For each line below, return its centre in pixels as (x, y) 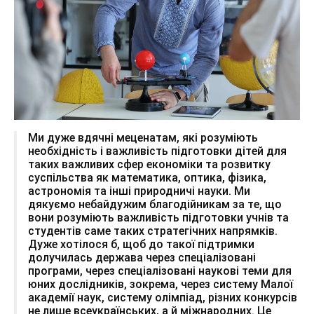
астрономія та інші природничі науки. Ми (139, 191)
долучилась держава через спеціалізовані (142, 257)
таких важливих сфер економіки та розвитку (149, 164)
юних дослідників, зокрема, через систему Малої (161, 284)
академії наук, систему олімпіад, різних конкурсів (163, 297)
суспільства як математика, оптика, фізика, (147, 177)
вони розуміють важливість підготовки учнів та (158, 217)
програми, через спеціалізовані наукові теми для (160, 271)
